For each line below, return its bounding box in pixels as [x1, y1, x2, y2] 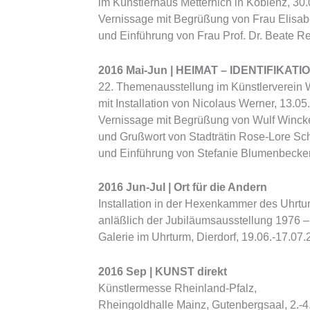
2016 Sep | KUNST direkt [98, 265, 227, 277]
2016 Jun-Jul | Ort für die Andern [98, 181, 267, 194]
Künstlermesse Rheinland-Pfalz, [98, 282, 257, 294]
